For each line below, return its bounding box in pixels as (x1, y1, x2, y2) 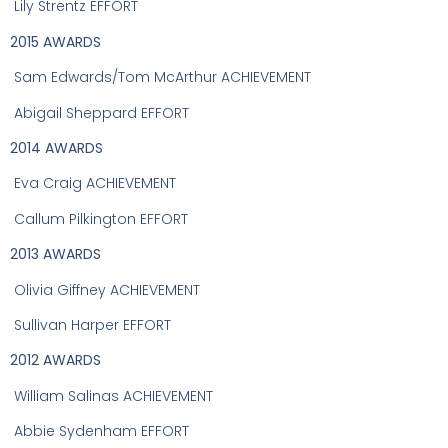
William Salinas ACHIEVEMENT (14, 385, 213, 406)
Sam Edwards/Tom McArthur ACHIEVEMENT (14, 67, 311, 88)
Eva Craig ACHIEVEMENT (14, 173, 176, 194)
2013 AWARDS (10, 244, 101, 265)
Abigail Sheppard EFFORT (14, 102, 189, 123)
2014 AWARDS (10, 138, 103, 159)
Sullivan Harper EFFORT (14, 314, 171, 335)
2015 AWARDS (10, 31, 101, 52)
